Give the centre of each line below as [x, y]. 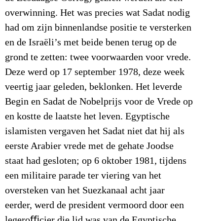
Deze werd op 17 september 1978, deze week [95, 72]
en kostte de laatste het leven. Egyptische [87, 117]
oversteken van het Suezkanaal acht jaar [85, 191]
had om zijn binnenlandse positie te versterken [98, 28]
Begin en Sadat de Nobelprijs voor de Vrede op [99, 102]
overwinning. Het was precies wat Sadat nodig [97, 13]
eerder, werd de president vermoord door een [94, 205]
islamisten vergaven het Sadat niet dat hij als [95, 131]
